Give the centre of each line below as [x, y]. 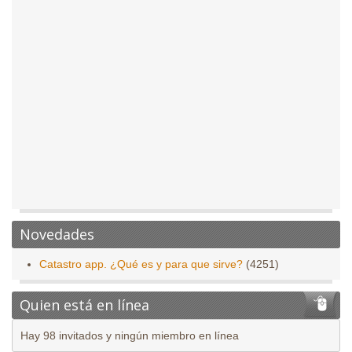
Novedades [57, 235]
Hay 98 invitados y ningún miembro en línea [130, 336]
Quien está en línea [84, 305]
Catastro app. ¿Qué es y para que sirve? [141, 264]
